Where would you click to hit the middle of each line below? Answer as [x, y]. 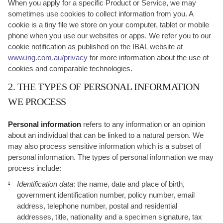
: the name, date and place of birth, [129, 184]
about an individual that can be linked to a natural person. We [106, 135]
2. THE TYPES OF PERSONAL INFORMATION [104, 87]
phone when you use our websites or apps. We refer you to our [110, 36]
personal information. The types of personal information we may [111, 157]
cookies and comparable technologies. [70, 68]
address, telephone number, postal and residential [97, 206]
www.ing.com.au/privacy [48, 57]
